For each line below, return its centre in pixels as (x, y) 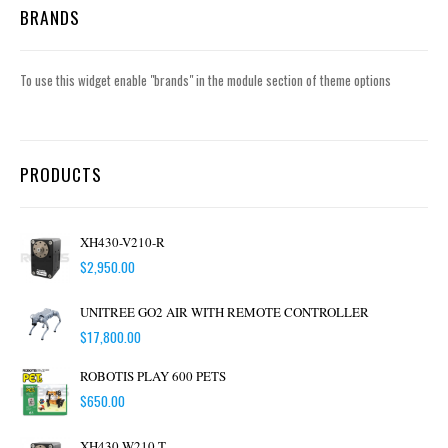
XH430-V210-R (122, 242)
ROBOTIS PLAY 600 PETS (153, 376)
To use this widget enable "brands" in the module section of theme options (205, 80)
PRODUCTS (61, 174)
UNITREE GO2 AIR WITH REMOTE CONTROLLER (224, 312)
